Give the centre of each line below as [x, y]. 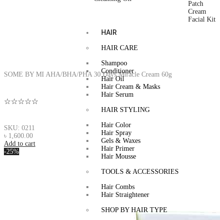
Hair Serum [117, 94]
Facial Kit [202, 19]
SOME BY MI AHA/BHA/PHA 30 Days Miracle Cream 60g [88, 74]
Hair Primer [118, 148]
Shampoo [114, 63]
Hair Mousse [118, 156]
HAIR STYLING [125, 110]
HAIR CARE [119, 48]
